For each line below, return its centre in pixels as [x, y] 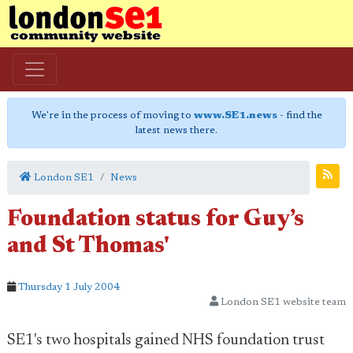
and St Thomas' [88, 247]
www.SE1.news [235, 115]
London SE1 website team [282, 302]
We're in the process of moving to [112, 115]
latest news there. [176, 130]
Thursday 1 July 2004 [69, 287]
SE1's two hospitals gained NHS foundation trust [166, 340]
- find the [299, 115]
